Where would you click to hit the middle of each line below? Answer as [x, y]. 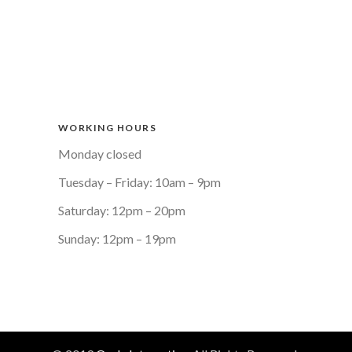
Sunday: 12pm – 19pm [117, 238]
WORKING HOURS [107, 128]
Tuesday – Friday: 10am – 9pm [139, 182]
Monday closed [99, 154]
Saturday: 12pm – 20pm [121, 210]
